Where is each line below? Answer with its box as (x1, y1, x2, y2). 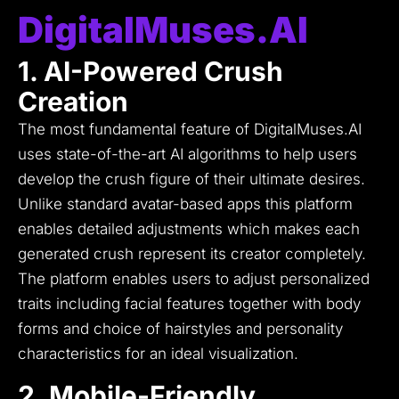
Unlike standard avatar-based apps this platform (18, 195, 353, 214)
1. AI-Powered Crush (18, 55, 283, 88)
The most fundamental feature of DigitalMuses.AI (18, 120, 362, 139)
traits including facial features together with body (18, 295, 361, 313)
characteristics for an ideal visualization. (18, 345, 298, 363)
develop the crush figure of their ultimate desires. (18, 170, 365, 189)
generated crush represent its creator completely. (18, 245, 366, 264)
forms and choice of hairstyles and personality (18, 320, 343, 338)
